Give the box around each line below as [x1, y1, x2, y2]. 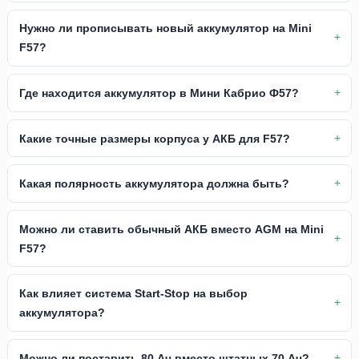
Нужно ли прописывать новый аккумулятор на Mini [18, 22, 312, 35]
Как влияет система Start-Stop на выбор [18, 287, 248, 301]
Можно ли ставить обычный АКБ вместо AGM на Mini [18, 222, 324, 236]
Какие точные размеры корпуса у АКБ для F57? [18, 131, 290, 145]
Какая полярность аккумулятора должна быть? [18, 177, 289, 191]
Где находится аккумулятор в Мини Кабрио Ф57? [18, 86, 299, 99]
